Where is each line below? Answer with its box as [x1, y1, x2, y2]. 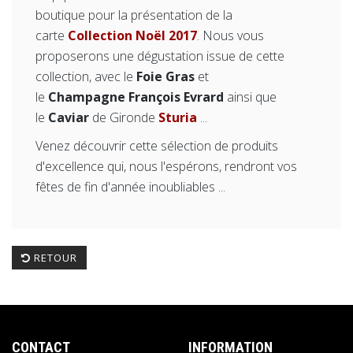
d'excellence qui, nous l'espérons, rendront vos [35, 157, 297, 175]
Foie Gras [136, 67, 195, 85]
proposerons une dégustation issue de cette [35, 46, 284, 65]
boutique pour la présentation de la [35, 6, 232, 24]
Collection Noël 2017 [68, 26, 197, 44]
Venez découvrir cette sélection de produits [35, 136, 278, 154]
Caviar [48, 108, 89, 126]
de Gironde [89, 108, 158, 126]
